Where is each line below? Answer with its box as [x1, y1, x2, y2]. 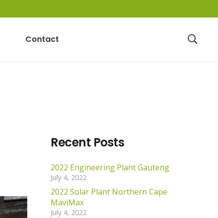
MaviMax [51, 197, 84, 208]
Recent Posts [51, 134, 125, 150]
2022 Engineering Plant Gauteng [51, 162, 169, 173]
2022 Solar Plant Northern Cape [51, 186, 167, 197]
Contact [25, 34, 59, 45]
